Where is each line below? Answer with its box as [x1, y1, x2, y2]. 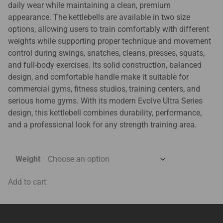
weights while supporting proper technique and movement [8, 36, 211, 46]
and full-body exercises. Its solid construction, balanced [8, 60, 202, 70]
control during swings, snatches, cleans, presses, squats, [8, 48, 205, 58]
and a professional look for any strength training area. [8, 120, 197, 130]
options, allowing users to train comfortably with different [8, 24, 209, 34]
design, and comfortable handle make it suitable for [8, 72, 189, 82]
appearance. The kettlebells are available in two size [8, 12, 190, 22]
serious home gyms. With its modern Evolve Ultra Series [8, 96, 203, 106]
